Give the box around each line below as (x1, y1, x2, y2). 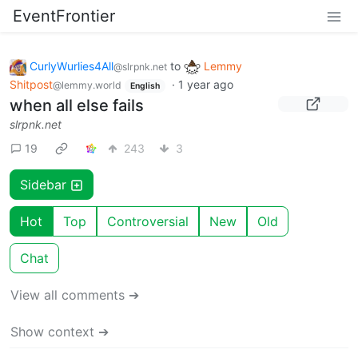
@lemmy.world (53, 78, 121, 91)
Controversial (107, 213, 189, 230)
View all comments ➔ (10, 287, 139, 304)
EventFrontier (13, 6, 115, 26)
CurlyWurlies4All (30, 59, 113, 73)
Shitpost (10, 77, 53, 91)
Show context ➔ (10, 324, 109, 340)
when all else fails (10, 96, 144, 116)
